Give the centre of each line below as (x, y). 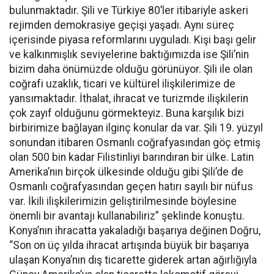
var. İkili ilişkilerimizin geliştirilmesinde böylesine (123, 201)
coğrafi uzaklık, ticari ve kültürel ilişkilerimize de (122, 84)
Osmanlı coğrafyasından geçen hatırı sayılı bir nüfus (131, 187)
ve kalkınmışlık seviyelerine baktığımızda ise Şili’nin (129, 54)
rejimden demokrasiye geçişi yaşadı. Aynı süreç (122, 25)
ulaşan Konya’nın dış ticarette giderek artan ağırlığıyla (133, 260)
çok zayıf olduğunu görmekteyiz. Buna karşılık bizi (127, 113)
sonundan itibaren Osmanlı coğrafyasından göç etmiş (135, 143)
